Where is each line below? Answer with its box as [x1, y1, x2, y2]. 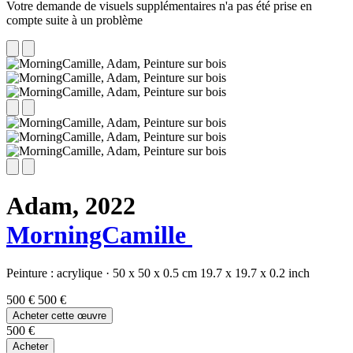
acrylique [57, 266, 106, 281]
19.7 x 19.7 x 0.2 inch [200, 266, 310, 281]
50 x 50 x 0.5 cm [113, 266, 197, 281]
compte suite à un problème [6, 13, 143, 27]
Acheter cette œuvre [13, 310, 106, 322]
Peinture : [6, 266, 57, 281]
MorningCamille [6, 221, 192, 250]
